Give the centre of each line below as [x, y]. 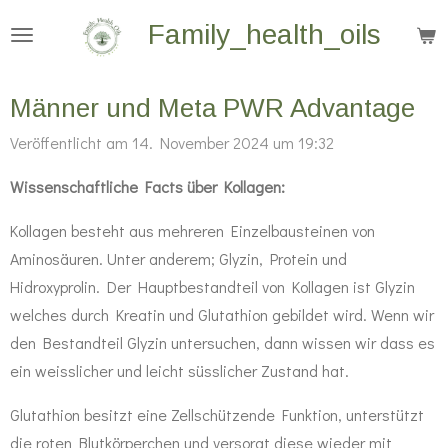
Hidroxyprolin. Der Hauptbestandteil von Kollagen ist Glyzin [212, 286]
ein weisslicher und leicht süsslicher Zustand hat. [181, 370]
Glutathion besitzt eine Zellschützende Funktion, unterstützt [217, 414]
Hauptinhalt [53, 50]
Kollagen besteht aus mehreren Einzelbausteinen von [192, 230]
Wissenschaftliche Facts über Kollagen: [147, 186]
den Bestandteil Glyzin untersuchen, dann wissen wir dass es [222, 342]
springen [43, 78]
